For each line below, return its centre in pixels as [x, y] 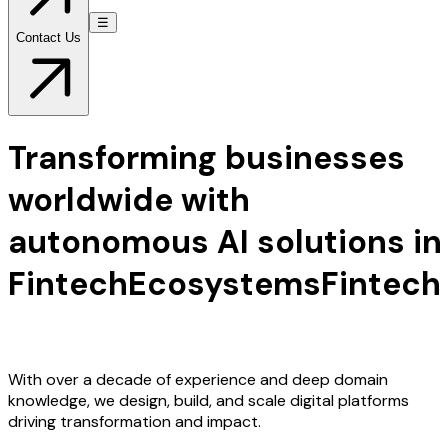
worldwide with [129, 200]
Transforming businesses [206, 158]
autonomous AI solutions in [225, 242]
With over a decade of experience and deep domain [198, 379]
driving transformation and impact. [134, 421]
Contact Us [48, 37]
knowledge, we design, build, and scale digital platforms [208, 400]
